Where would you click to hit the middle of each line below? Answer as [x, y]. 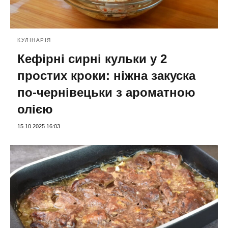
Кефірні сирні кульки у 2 [92, 59]
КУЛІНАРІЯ [34, 40]
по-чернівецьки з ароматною [106, 93]
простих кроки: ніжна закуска [106, 76]
